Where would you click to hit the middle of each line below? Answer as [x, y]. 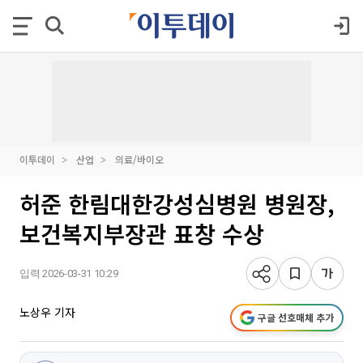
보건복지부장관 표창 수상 [142, 233]
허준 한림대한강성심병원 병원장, [177, 203]
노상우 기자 [47, 312]
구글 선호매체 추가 [296, 317]
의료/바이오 [139, 159]
